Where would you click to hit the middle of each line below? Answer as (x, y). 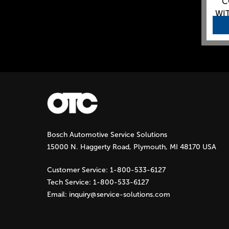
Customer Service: (78, 170)
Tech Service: (70, 182)
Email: (58, 194)
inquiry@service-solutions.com (120, 194)
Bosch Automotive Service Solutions (107, 134)
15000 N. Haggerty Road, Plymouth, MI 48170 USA (132, 147)
